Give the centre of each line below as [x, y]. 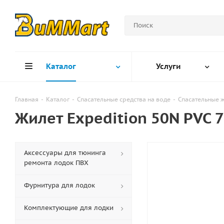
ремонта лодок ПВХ [56, 163]
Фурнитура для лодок [59, 185]
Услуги [168, 66]
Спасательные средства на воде [124, 99]
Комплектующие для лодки [69, 208]
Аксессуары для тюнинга [65, 153]
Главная [27, 99]
